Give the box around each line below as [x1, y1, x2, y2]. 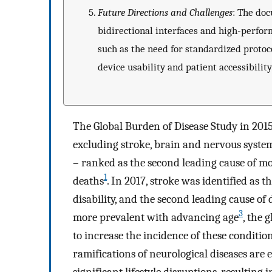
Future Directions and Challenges [98, 6, 233, 19]
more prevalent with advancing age [73, 210, 239, 224]
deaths [73, 174, 104, 188]
